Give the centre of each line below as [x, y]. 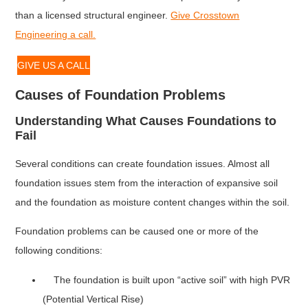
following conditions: [59, 251]
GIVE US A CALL [54, 65]
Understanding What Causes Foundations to [146, 121]
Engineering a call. [56, 34]
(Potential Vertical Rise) [93, 299]
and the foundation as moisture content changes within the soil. [153, 202]
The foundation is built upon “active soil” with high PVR [167, 279]
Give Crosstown [205, 15]
